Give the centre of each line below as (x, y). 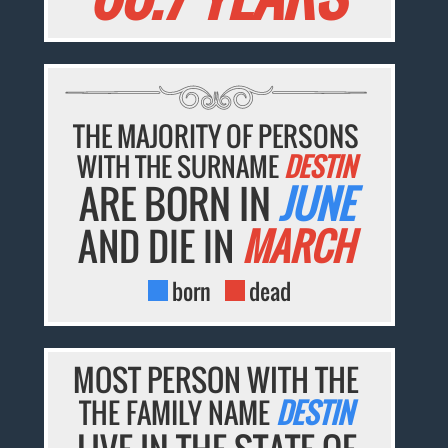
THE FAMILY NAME (178, 413)
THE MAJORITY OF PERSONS (216, 136)
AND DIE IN (160, 246)
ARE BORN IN (179, 203)
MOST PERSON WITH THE (216, 380)
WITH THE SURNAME (180, 167)
